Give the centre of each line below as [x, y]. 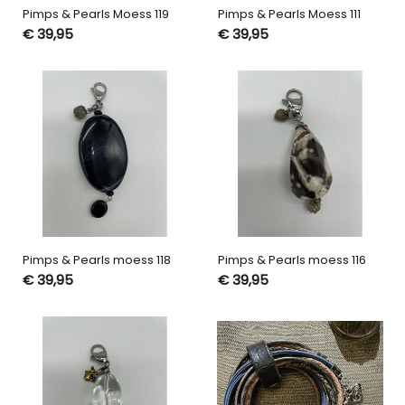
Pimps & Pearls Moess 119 [95, 14]
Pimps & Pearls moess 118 [96, 260]
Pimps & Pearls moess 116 [292, 260]
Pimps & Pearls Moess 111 [289, 14]
